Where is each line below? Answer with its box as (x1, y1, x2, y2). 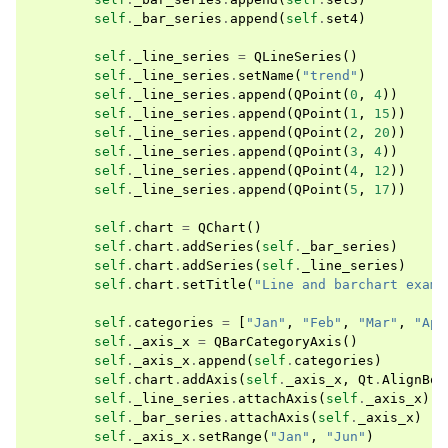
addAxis (182, 371, 238, 387)
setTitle (182, 276, 246, 292)
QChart (198, 219, 246, 235)
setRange (198, 428, 262, 444)
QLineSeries (254, 48, 342, 64)
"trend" (302, 67, 358, 83)
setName (238, 67, 294, 83)
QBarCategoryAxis (214, 333, 342, 349)
